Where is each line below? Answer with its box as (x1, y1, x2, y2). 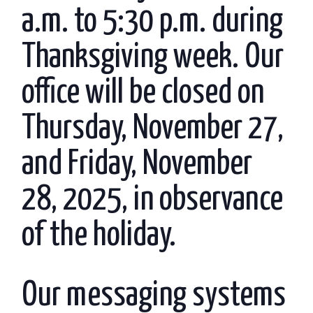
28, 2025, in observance (22, 183, 284, 217)
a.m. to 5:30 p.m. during (22, 5, 284, 39)
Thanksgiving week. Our (22, 41, 284, 75)
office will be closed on (22, 76, 265, 110)
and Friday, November (22, 147, 253, 182)
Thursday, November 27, (22, 112, 284, 146)
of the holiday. (22, 219, 177, 253)
